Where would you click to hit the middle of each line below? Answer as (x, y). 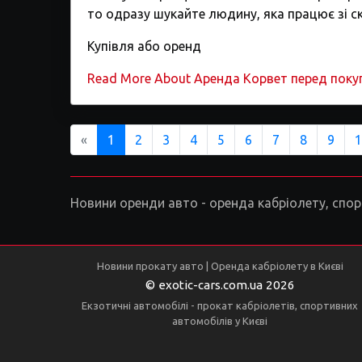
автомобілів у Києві (220, 321)
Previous (112, 139)
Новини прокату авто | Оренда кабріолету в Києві (220, 266)
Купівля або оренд (144, 46)
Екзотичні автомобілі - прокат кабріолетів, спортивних (220, 305)
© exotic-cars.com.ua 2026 (220, 285)
